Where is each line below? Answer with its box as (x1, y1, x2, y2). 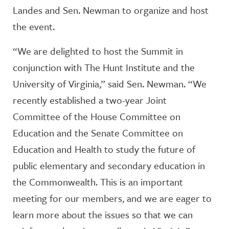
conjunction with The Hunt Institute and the (13, 60, 195, 74)
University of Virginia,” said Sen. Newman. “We (13, 77, 207, 90)
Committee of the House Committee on (13, 109, 180, 123)
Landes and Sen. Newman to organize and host (13, 3, 209, 17)
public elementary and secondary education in (13, 158, 205, 172)
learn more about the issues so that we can (13, 208, 193, 221)
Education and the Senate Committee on (13, 126, 183, 140)
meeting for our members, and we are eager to (13, 191, 212, 205)
